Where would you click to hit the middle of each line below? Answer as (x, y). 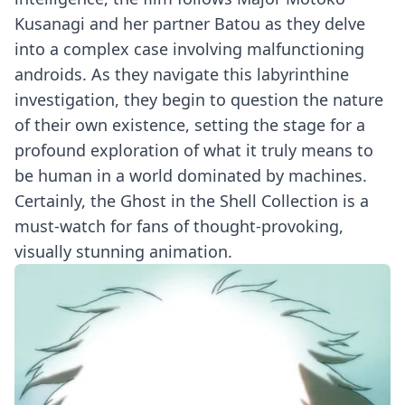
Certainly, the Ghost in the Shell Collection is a (192, 201)
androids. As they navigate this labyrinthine (182, 74)
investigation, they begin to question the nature (199, 99)
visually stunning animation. (123, 251)
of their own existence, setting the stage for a (190, 125)
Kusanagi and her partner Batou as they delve (190, 24)
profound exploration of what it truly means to (194, 150)
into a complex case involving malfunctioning (189, 49)
